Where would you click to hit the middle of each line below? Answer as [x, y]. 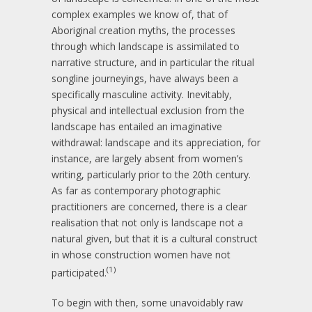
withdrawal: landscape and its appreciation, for [156, 142]
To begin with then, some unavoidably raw [147, 302]
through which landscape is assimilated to [146, 46]
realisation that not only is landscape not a [147, 223]
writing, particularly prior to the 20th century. [151, 174]
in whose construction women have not [141, 255]
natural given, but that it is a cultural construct [155, 239]
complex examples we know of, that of [140, 14]
